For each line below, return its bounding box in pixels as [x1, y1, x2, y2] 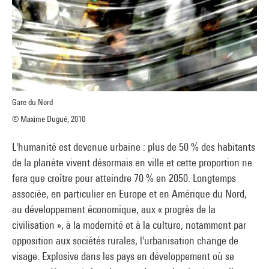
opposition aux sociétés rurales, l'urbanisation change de [12, 234, 238, 247]
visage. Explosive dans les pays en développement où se [12, 249, 234, 262]
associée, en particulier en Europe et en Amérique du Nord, [12, 187, 247, 200]
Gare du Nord [12, 97, 53, 107]
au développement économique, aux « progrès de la [12, 202, 216, 216]
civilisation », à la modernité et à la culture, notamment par [12, 218, 246, 231]
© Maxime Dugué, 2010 [12, 113, 85, 124]
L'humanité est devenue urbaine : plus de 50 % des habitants [12, 140, 255, 153]
